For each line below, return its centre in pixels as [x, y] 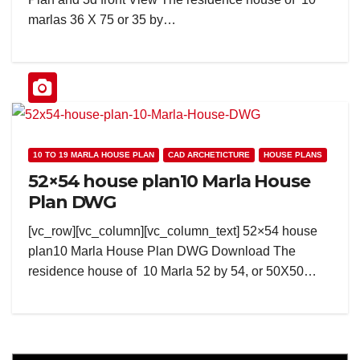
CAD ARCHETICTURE [209, 154]
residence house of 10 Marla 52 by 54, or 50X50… [172, 271]
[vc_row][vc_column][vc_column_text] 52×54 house [173, 231]
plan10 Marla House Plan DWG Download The [162, 251]
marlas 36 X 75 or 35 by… [102, 19]
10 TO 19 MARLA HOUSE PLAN [94, 154]
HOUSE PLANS [293, 154]
